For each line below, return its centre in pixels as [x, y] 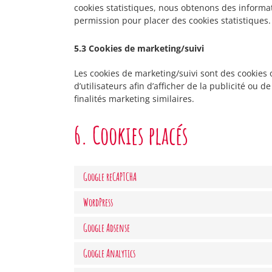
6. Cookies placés [131, 135]
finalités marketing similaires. [134, 99]
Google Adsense [107, 228]
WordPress [98, 202]
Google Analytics [109, 253]
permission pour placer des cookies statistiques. [172, 20]
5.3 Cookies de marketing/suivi [139, 48]
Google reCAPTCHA [110, 177]
